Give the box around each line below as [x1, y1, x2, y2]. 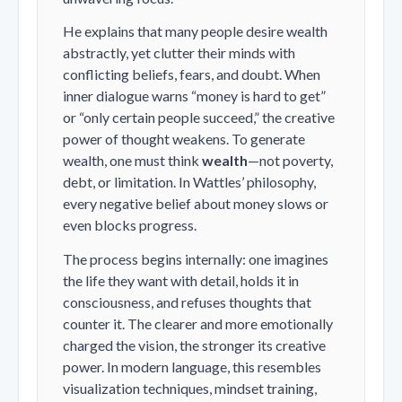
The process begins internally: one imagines [63, 249, 328, 267]
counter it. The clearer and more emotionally [63, 314, 333, 332]
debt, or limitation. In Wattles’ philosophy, [63, 173, 316, 191]
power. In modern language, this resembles [63, 357, 321, 375]
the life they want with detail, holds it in [63, 271, 299, 289]
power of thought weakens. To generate [63, 130, 305, 148]
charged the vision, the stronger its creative [63, 336, 326, 354]
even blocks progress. [63, 216, 197, 234]
